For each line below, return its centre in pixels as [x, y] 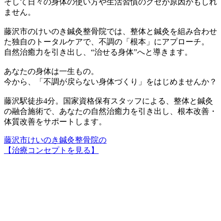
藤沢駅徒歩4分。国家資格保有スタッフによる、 [89, 101]
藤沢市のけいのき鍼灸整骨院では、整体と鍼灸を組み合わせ [110, 31]
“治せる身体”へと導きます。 [142, 52]
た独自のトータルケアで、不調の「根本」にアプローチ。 [107, 41]
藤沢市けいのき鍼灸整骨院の [55, 140]
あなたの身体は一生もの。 [51, 71]
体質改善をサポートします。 [55, 121]
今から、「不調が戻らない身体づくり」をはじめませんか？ [110, 81]
